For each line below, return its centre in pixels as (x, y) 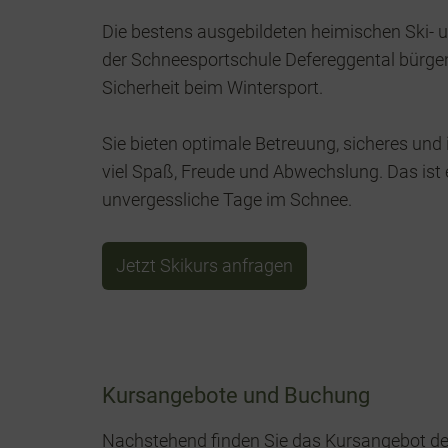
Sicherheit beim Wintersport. (212, 87)
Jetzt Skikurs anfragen (204, 265)
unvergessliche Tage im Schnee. (227, 199)
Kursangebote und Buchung (236, 395)
